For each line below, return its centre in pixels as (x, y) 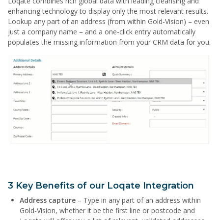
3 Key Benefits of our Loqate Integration (101, 185)
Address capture (48, 200)
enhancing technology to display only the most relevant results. (108, 11)
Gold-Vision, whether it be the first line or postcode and (107, 210)
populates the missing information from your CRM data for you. (109, 42)
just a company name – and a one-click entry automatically (102, 32)
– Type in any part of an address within (138, 200)
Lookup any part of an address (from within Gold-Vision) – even (109, 22)
